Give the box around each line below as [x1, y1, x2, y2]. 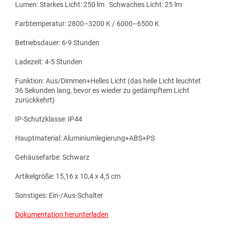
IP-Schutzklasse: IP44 [15, 115, 82, 124]
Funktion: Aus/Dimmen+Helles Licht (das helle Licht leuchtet [15, 77, 201, 85]
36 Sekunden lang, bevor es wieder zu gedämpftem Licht [15, 86, 189, 95]
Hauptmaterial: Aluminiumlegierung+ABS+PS [15, 134, 155, 143]
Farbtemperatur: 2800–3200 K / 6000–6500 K [15, 20, 159, 28]
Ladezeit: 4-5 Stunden [15, 58, 82, 66]
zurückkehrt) [15, 96, 56, 104]
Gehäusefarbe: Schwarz [15, 153, 89, 162]
